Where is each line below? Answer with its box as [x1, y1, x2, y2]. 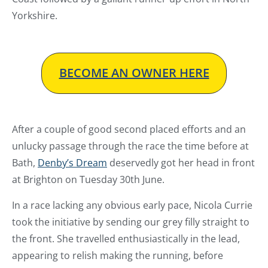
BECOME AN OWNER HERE [59, 65, 209, 81]
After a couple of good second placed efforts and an [12, 122, 246, 136]
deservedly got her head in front [107, 156, 255, 169]
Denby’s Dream [38, 156, 107, 169]
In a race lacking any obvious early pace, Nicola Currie [12, 198, 252, 212]
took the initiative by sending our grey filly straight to [12, 215, 249, 229]
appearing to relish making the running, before [12, 248, 223, 262]
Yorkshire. [12, 8, 57, 22]
